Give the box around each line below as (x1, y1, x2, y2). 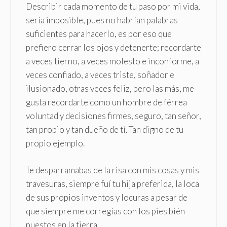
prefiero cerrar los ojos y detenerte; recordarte (26, 42, 201, 53)
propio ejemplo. (26, 138, 85, 149)
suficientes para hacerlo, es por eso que (26, 28, 172, 40)
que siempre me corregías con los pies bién (26, 205, 185, 216)
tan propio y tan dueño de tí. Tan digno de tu (26, 124, 183, 135)
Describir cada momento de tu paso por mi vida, (26, 1, 200, 12)
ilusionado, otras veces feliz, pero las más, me (26, 83, 194, 94)
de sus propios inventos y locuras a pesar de (26, 192, 187, 203)
